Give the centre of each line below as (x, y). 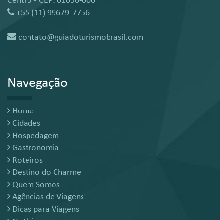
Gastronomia (35, 148)
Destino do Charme (46, 172)
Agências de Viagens (47, 197)
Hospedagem (35, 136)
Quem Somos (35, 185)
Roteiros (27, 160)
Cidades (25, 123)
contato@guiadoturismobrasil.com (80, 37)
